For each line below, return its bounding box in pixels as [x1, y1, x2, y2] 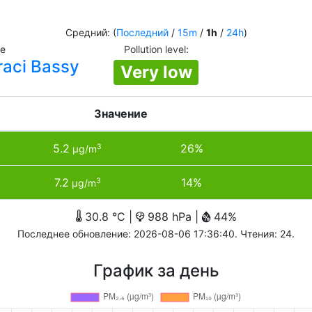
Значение [93, 107, 148, 120]
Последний [116, 26, 169, 38]
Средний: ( [65, 26, 116, 38]
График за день [93, 260, 219, 281]
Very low [120, 62, 192, 82]
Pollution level [123, 43, 186, 55]
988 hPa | [143, 210, 202, 224]
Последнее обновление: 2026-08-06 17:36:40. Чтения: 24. [17, 228, 295, 240]
